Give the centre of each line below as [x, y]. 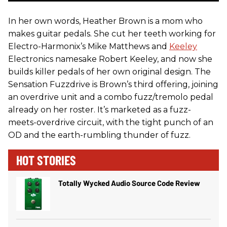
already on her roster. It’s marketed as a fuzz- [100, 109]
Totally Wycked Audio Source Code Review [129, 183]
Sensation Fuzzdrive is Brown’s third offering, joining [113, 84]
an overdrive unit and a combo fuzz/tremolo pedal [111, 97]
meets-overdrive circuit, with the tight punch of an [111, 122]
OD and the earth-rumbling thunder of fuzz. [99, 135]
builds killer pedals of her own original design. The [109, 71]
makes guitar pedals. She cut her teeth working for [112, 33]
